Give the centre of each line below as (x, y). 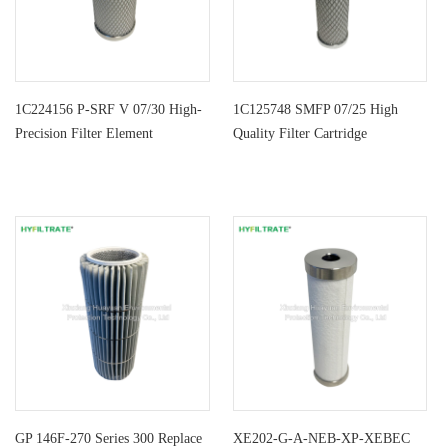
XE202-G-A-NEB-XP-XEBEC (321, 438)
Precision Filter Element (84, 134)
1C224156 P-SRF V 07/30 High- (108, 110)
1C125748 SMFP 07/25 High (315, 110)
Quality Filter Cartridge (299, 134)
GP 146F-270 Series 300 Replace (108, 438)
